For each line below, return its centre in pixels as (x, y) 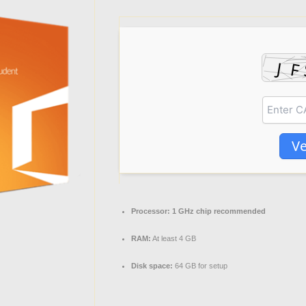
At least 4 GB (173, 238)
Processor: (151, 211)
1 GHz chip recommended (218, 211)
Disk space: (152, 266)
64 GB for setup (200, 266)
